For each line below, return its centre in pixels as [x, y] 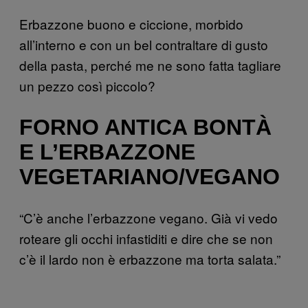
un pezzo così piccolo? [87, 86]
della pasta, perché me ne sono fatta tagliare [150, 65]
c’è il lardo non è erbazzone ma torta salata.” [150, 258]
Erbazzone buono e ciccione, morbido [131, 24]
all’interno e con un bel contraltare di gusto [144, 45]
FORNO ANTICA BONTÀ [145, 127]
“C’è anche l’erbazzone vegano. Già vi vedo [148, 217]
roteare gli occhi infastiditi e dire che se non [146, 238]
